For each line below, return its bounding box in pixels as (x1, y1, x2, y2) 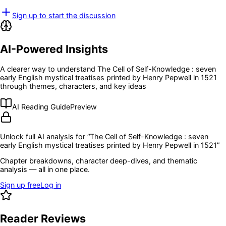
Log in (40, 181, 61, 190)
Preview (70, 102, 97, 111)
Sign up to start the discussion (12, 11, 116, 20)
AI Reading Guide (12, 102, 70, 111)
